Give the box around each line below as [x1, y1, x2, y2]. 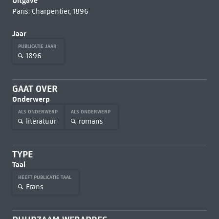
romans [78, 116, 103, 126]
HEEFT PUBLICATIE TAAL [18, 174, 73, 180]
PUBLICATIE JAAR [18, 43, 58, 49]
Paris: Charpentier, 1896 [12, 7, 88, 16]
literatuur [25, 116, 56, 126]
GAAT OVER [12, 83, 58, 94]
